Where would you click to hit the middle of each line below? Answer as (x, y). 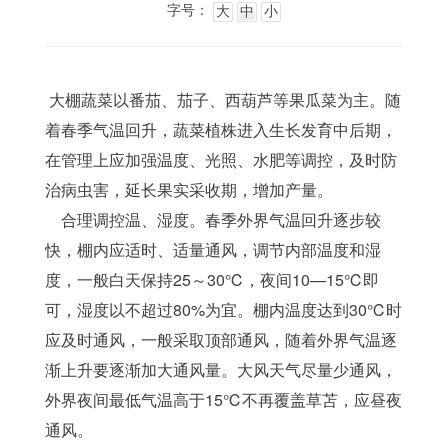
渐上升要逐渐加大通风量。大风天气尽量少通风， (220, 369)
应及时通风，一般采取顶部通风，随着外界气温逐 (220, 339)
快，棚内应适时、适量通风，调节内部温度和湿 (212, 249)
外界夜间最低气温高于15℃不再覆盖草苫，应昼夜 (223, 399)
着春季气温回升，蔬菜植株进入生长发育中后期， (220, 129)
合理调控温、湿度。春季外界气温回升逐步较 (212, 219)
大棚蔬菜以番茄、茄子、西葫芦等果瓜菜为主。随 (222, 99)
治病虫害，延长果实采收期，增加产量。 (188, 189)
